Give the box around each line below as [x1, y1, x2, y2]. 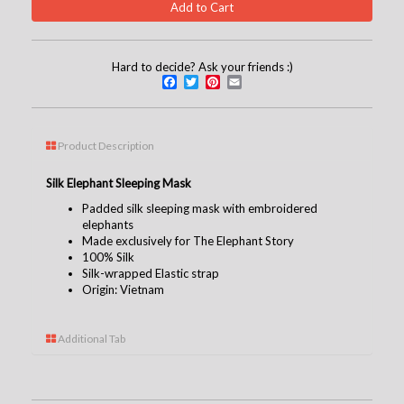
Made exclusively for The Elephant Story [82, 233, 294, 248]
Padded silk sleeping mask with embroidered [82, 200, 317, 216]
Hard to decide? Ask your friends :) [111, 59, 293, 74]
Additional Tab [56, 331, 125, 345]
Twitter [198, 69, 263, 93]
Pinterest [220, 69, 299, 93]
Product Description [56, 138, 154, 152]
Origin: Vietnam [82, 281, 164, 297]
